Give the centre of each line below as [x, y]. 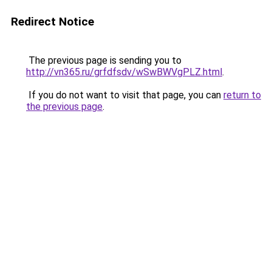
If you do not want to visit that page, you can [125, 95]
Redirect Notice [53, 22]
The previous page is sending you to [104, 60]
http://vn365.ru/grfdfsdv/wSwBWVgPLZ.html [124, 72]
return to [242, 95]
